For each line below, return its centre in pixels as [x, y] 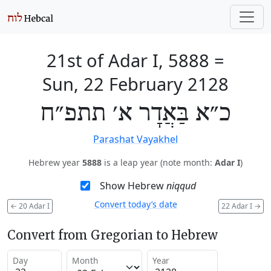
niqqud [181, 186]
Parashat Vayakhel [135, 139]
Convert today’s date [135, 204]
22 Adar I [238, 206]
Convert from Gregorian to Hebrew [113, 235]
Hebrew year [55, 162]
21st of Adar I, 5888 [128, 60]
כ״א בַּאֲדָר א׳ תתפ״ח [135, 114]
